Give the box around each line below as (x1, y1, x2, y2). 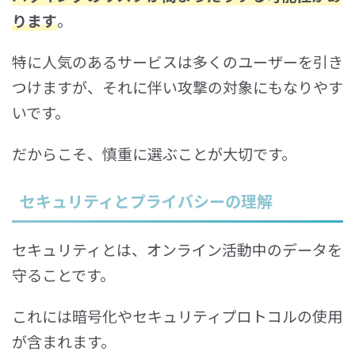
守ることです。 (12, 264, 115, 286)
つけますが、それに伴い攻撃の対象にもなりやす (12, 76, 343, 98)
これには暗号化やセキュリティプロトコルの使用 (12, 305, 342, 327)
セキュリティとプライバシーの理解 (20, 189, 273, 213)
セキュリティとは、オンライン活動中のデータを (12, 239, 342, 261)
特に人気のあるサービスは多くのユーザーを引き (12, 51, 343, 73)
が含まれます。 (12, 330, 116, 353)
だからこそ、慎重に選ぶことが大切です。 (12, 143, 296, 165)
